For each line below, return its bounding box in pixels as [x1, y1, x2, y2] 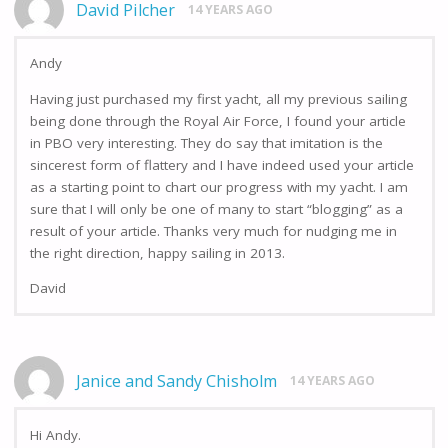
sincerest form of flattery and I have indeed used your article [30, 155, 414, 174]
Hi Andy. [30, 425, 81, 444]
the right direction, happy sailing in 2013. [30, 243, 285, 262]
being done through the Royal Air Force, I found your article [30, 111, 406, 130]
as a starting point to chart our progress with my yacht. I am [30, 177, 408, 196]
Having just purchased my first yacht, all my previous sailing [30, 89, 407, 108]
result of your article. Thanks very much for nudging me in [30, 221, 397, 240]
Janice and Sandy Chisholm [76, 370, 278, 393]
